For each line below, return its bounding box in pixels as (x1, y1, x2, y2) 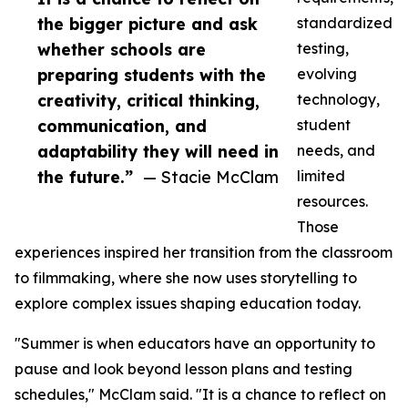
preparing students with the (37, 65, 266, 86)
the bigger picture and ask (37, 14, 258, 35)
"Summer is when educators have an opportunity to (15, 334, 375, 353)
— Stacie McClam (143, 167, 279, 188)
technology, (297, 90, 380, 109)
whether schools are (37, 39, 206, 60)
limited (297, 167, 345, 186)
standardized (297, 14, 393, 33)
